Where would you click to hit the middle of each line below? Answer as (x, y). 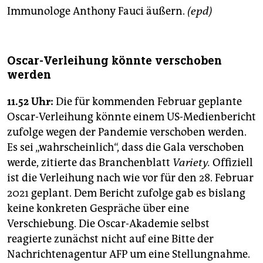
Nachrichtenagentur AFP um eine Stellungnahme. (129, 254)
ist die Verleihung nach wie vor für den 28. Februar (130, 178)
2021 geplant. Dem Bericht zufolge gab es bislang (126, 193)
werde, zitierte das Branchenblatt (90, 163)
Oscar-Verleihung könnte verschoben (114, 61)
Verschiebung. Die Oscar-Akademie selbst (108, 224)
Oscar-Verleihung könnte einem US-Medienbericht (131, 117)
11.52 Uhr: (30, 102)
